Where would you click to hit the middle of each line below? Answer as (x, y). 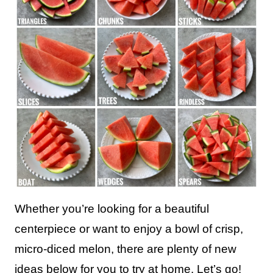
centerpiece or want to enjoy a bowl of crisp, (129, 229)
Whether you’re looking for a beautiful (112, 209)
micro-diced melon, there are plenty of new (126, 249)
